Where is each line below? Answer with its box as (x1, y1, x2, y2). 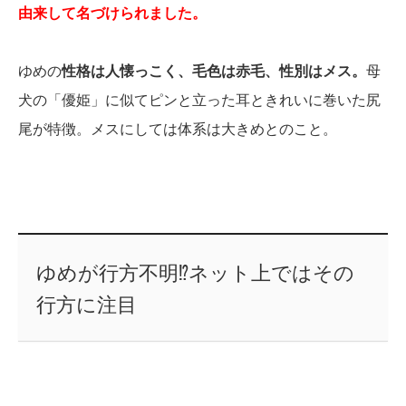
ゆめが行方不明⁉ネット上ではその (35, 261, 354, 285)
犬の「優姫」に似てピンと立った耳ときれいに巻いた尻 (18, 92, 381, 109)
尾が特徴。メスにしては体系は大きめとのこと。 (18, 121, 337, 138)
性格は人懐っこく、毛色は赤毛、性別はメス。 (62, 63, 366, 80)
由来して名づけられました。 (18, 5, 207, 22)
